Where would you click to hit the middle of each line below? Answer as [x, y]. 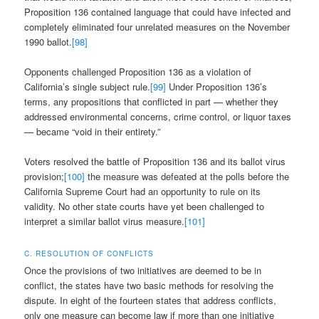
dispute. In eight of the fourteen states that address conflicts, [151, 300]
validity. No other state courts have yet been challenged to [145, 206]
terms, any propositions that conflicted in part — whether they [152, 102]
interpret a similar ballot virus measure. [105, 221]
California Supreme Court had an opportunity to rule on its [143, 192]
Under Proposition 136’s [217, 87]
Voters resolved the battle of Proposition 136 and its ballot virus [155, 162]
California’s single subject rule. [88, 87]
